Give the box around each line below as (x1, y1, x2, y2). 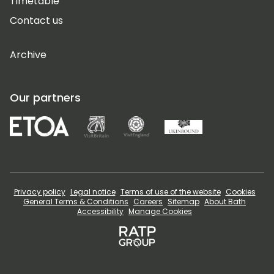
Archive (10, 48, 46, 62)
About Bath (204, 196, 246, 207)
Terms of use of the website (120, 187, 221, 198)
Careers (133, 196, 163, 207)
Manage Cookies (128, 206, 192, 217)
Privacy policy (13, 187, 65, 198)
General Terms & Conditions (23, 196, 128, 207)
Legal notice (70, 187, 116, 198)
